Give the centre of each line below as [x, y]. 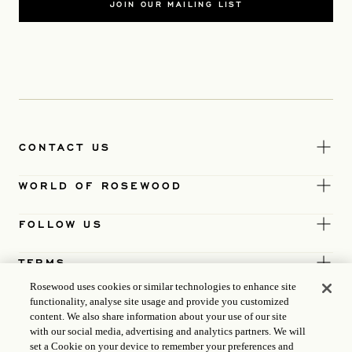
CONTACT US [65, 147]
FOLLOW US [61, 224]
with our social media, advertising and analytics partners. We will [168, 331]
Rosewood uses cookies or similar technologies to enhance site [163, 286]
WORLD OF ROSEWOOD [101, 185]
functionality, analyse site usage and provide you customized [160, 301]
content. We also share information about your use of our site [159, 316]
